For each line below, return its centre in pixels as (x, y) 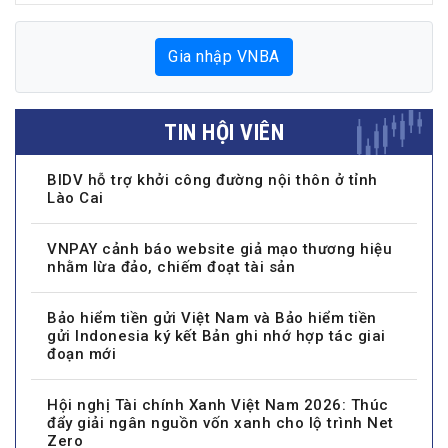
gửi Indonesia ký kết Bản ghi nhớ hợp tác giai (216, 335)
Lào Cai (75, 197)
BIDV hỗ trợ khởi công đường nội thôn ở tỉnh (212, 179)
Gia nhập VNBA (224, 56)
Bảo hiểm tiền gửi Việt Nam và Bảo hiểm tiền (212, 317)
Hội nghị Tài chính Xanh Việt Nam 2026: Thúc (218, 404)
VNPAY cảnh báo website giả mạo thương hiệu (219, 248)
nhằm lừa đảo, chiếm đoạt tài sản (171, 266)
